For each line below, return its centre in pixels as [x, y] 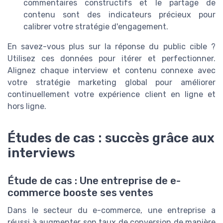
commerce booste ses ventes [80, 193]
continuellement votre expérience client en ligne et [111, 95]
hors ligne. [27, 107]
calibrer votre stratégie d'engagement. [96, 27]
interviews [41, 153]
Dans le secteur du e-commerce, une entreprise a [111, 211]
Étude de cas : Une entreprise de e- [94, 181]
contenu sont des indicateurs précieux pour [119, 15]
